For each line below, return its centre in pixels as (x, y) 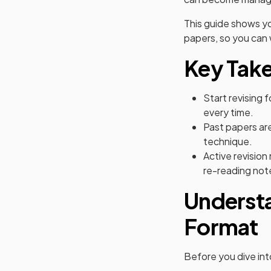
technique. (228, 141)
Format (221, 227)
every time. (228, 112)
